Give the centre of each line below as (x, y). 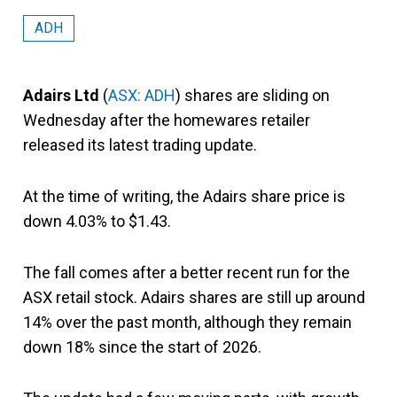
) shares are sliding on (253, 95)
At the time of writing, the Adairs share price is (184, 196)
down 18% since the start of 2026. (142, 347)
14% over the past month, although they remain (187, 322)
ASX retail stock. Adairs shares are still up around (194, 297)
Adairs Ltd (61, 95)
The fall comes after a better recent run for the (187, 272)
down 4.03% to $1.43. (97, 221)
